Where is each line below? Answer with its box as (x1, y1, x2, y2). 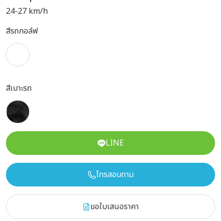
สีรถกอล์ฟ (6, 25, 38, 37)
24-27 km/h (6, 5, 48, 17)
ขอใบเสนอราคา (90, 201, 139, 213)
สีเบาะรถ (6, 82, 32, 94)
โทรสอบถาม (96, 169, 134, 181)
